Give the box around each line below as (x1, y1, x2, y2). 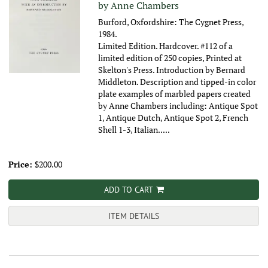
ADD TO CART (103, 184, 153, 196)
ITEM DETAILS (108, 211, 159, 222)
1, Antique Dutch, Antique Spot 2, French (98, 112, 249, 124)
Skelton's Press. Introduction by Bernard (98, 64, 246, 76)
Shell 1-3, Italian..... (98, 124, 170, 136)
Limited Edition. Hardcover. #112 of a (98, 40, 233, 52)
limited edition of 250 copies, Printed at (98, 52, 242, 64)
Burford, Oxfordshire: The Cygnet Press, (98, 16, 244, 28)
